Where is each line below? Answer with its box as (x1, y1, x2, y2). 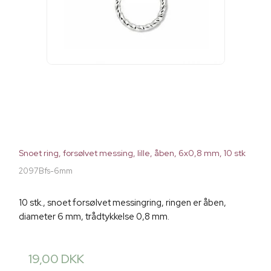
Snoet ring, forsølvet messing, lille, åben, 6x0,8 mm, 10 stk (19, 148, 246, 159)
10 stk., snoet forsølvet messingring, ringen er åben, (19, 197, 226, 209)
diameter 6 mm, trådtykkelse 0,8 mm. (19, 211, 169, 223)
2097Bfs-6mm (19, 166, 73, 177)
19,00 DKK (28, 251, 84, 267)
